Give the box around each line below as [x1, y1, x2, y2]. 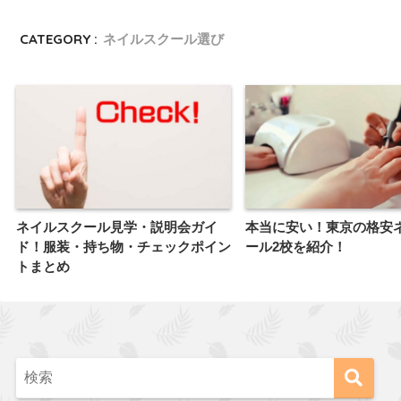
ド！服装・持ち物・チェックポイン [16, 238, 231, 254]
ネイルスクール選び [103, 30, 225, 47]
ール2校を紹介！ [245, 238, 346, 254]
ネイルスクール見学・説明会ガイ [16, 218, 218, 235]
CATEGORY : [20, 30, 98, 47]
